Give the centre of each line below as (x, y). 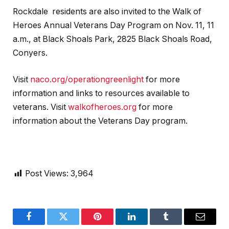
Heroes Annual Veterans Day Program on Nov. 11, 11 (113, 26)
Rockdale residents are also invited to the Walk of (107, 12)
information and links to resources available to (101, 93)
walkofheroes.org (102, 107)
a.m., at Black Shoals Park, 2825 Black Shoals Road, (112, 39)
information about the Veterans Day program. (100, 121)
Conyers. (30, 53)
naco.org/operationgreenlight (87, 79)
